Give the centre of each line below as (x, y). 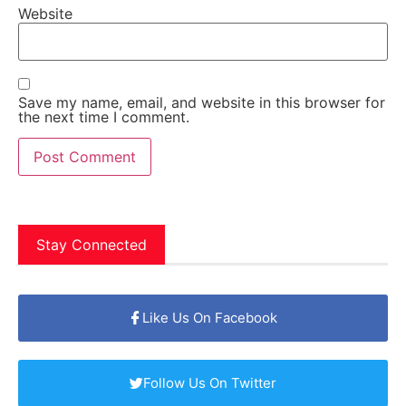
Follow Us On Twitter (210, 382)
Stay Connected (92, 245)
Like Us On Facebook (210, 317)
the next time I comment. (104, 117)
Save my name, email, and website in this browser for (202, 103)
